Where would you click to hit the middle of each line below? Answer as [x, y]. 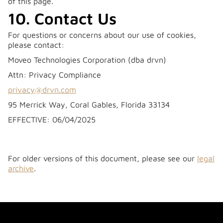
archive [21, 168]
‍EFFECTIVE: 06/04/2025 [52, 119]
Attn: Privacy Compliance [55, 75]
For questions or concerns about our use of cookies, [102, 35]
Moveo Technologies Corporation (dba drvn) [87, 60]
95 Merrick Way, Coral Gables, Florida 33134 [89, 105]
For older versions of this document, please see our [103, 158]
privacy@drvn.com [42, 90]
